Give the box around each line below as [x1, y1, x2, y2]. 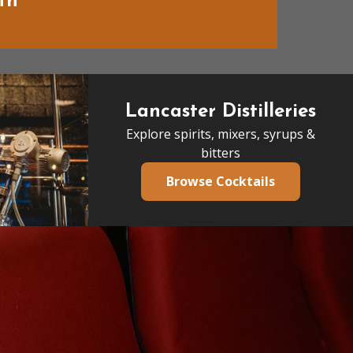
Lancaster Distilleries [125, 102, 316, 121]
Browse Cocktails [166, 172, 275, 190]
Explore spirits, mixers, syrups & [126, 124, 315, 143]
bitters [201, 143, 240, 162]
